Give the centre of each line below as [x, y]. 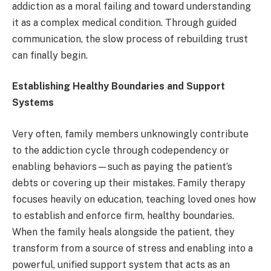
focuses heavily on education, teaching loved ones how [134, 199]
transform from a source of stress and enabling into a [132, 248]
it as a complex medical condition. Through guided [124, 22]
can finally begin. [50, 55]
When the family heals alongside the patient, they [123, 232]
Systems [33, 103]
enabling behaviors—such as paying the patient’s [122, 166]
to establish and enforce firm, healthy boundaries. [123, 215]
